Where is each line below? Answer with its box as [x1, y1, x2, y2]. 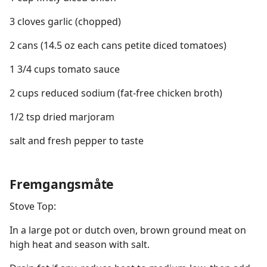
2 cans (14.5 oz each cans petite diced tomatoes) [10, 39, 226, 52]
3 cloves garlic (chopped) [10, 15, 121, 28]
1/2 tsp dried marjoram [10, 110, 114, 123]
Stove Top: [10, 200, 56, 213]
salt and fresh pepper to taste [10, 134, 144, 147]
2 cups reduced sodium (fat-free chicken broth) [10, 86, 222, 100]
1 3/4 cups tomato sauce [10, 63, 120, 76]
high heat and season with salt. [10, 238, 150, 251]
